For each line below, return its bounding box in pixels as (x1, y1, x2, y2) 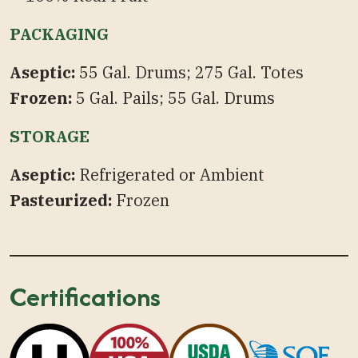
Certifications (10, 278, 161, 316)
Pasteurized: (10, 189, 116, 212)
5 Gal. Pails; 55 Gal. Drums (76, 87, 275, 109)
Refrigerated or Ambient (75, 164, 265, 186)
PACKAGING (10, 23, 109, 46)
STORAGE (10, 125, 89, 148)
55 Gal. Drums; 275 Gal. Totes (75, 62, 304, 84)
